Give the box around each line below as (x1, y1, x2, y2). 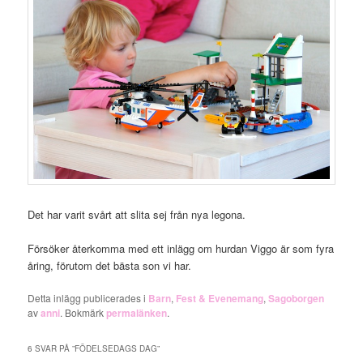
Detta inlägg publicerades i (28, 291, 149, 305)
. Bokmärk (60, 305, 107, 320)
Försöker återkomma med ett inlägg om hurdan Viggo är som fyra (28, 241, 335, 257)
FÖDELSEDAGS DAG (75, 342, 158, 354)
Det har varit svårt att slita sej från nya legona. (28, 207, 246, 223)
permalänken (106, 305, 168, 321)
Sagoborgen (268, 291, 325, 306)
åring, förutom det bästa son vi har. (28, 258, 192, 274)
